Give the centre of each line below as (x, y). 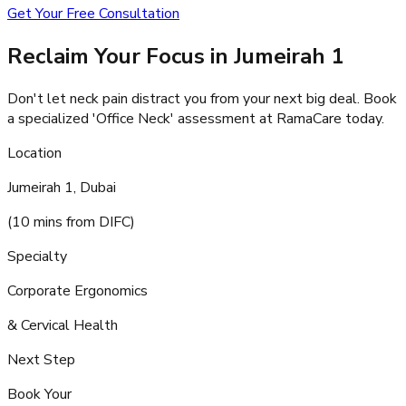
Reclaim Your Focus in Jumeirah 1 (175, 56)
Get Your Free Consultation (93, 13)
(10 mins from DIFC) (71, 222)
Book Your (39, 394)
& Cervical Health (63, 325)
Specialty (37, 256)
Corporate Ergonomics (77, 290)
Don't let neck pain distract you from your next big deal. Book (202, 98)
